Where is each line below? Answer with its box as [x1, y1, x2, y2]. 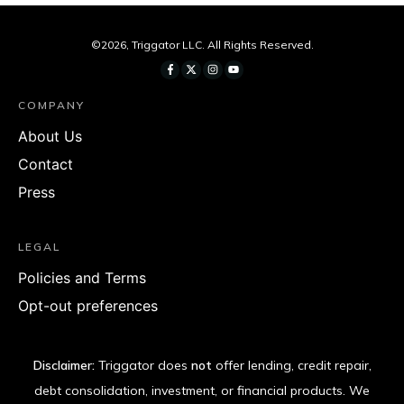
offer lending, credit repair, [211, 357, 372, 374]
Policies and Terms [18, 269, 146, 288]
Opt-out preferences [18, 297, 158, 316]
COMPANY [18, 98, 85, 113]
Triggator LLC [131, 37, 202, 51]
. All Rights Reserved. [201, 37, 314, 51]
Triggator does [94, 357, 191, 374]
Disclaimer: [32, 357, 95, 374]
